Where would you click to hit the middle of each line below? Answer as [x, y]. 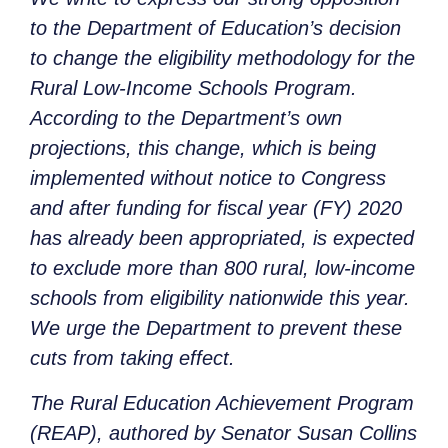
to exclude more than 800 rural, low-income [222, 268]
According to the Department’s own [186, 118]
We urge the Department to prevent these [216, 328]
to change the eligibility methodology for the [222, 58]
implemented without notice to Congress [208, 178]
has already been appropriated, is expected [222, 238]
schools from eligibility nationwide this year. [220, 298]
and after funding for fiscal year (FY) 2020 [216, 208]
